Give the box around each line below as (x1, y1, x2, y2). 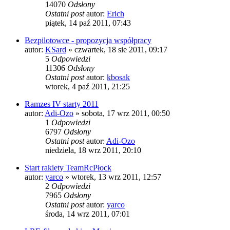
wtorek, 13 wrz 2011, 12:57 (71, 172, 161, 181)
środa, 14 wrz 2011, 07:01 (45, 209, 130, 218)
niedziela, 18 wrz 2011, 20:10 (45, 145, 141, 155)
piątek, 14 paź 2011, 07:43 (45, 18, 131, 27)
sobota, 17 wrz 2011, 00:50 (82, 108, 170, 118)
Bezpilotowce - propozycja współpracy (25, 35, 151, 45)
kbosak (107, 72, 130, 82)
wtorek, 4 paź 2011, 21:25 (45, 82, 130, 91)
